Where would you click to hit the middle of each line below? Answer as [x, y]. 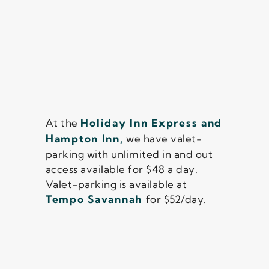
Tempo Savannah [95, 199]
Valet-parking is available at [116, 184]
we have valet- [163, 139]
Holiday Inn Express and [152, 123]
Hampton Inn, [84, 139]
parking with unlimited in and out [129, 154]
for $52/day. [176, 199]
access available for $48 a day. [122, 169]
